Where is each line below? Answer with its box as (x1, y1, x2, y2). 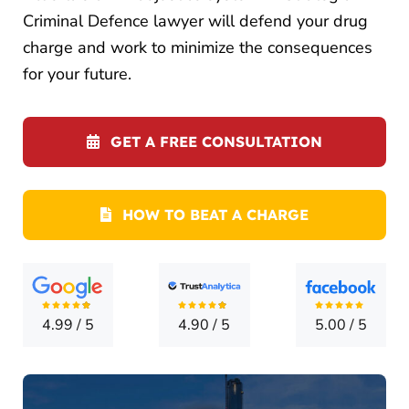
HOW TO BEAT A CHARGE (121, 204, 309, 224)
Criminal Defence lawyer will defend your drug (23, 9, 368, 32)
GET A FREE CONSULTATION (110, 131, 322, 151)
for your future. (23, 62, 131, 85)
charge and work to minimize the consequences (23, 36, 372, 58)
